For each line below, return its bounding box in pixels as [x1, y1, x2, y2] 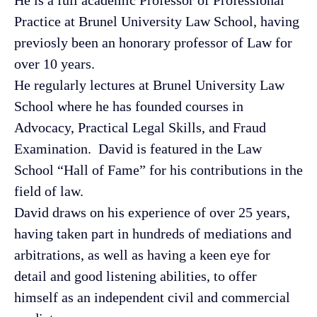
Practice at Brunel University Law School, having [14, 13, 299, 29]
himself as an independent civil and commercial [14, 289, 290, 305]
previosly [14, 34, 71, 50]
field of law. [14, 183, 83, 199]
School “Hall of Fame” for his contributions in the [14, 161, 303, 178]
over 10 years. [14, 55, 98, 71]
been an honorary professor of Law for [71, 34, 292, 50]
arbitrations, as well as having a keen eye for [14, 246, 270, 263]
